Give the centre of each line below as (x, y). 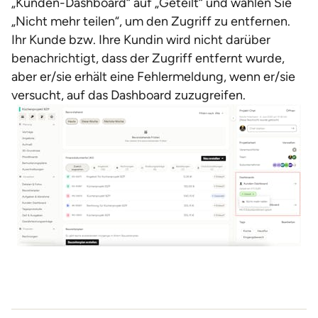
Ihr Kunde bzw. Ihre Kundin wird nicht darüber (141, 40)
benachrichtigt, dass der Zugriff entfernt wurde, (148, 58)
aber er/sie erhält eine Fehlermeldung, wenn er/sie (153, 77)
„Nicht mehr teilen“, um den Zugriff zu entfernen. (151, 21)
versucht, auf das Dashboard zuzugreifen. (128, 95)
